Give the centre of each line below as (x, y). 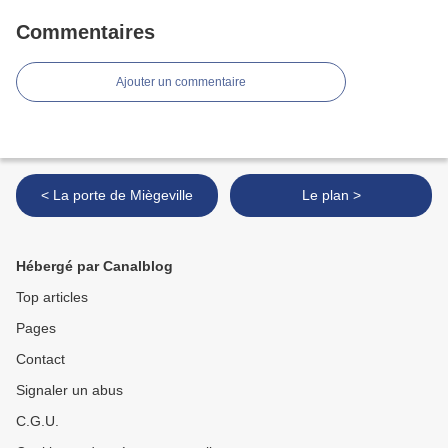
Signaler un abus (69, 390)
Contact (40, 359)
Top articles (52, 297)
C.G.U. (37, 421)
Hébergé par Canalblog (94, 266)
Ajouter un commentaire (181, 82)
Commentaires (85, 32)
